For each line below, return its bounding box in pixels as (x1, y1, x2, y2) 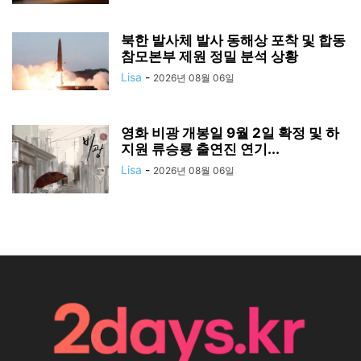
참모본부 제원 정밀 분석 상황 (121, 48, 298, 65)
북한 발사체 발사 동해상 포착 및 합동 (121, 32, 346, 49)
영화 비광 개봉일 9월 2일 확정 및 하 (121, 125, 339, 142)
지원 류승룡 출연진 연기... (121, 141, 280, 158)
